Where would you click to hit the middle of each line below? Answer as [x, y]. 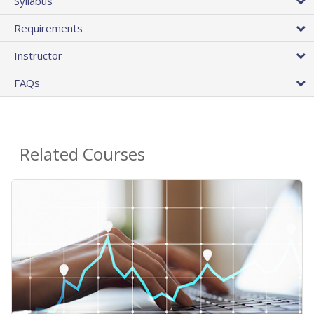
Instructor [38, 55]
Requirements [48, 28]
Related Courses [82, 153]
